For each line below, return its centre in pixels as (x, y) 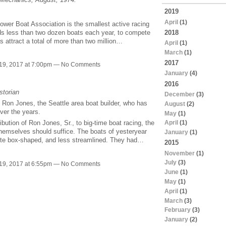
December (179, 94)
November (179, 153)
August (175, 104)
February (177, 210)
